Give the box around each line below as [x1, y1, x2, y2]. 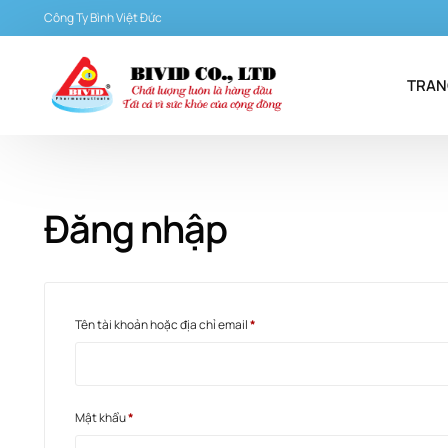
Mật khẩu [74, 409, 128, 427]
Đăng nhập [43, 202, 228, 255]
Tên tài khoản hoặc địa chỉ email [74, 316, 250, 334]
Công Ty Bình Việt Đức [43, 9, 162, 26]
